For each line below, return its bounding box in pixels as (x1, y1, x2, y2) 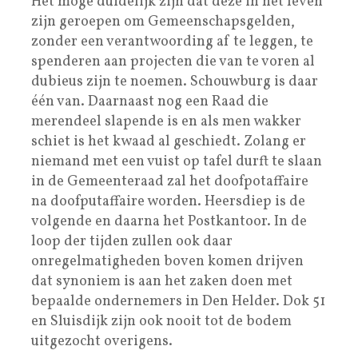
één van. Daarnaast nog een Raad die (31, 91, 268, 112)
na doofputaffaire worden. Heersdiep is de (31, 191, 305, 212)
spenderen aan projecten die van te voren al (31, 51, 315, 72)
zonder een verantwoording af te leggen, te (31, 31, 313, 52)
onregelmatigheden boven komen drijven (31, 251, 304, 272)
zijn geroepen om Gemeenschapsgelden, (31, 11, 295, 32)
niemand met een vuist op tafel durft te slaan (31, 151, 322, 172)
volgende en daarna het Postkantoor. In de (31, 211, 307, 232)
